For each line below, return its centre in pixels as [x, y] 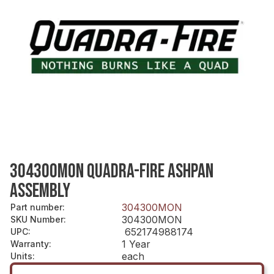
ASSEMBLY [40, 191]
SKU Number [37, 219]
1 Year [136, 244]
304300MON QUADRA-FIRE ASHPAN [112, 171]
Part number [36, 207]
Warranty [30, 243]
